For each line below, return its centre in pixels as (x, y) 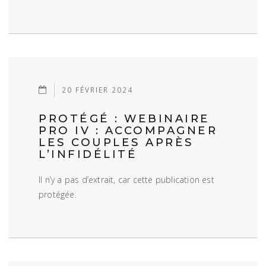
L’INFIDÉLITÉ (88, 154)
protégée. (58, 194)
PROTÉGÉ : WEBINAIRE (124, 118)
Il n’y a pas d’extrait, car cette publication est (126, 180)
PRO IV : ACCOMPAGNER (128, 130)
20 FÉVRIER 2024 (98, 89)
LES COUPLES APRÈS (116, 142)
